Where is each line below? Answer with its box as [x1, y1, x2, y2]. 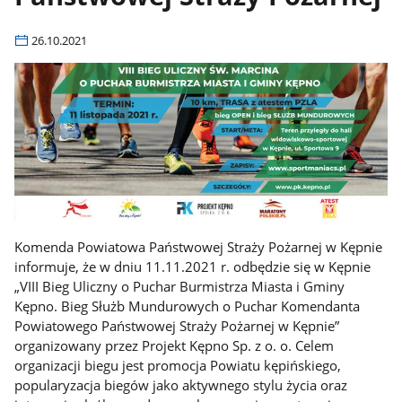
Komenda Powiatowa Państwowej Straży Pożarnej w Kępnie [14, 238, 383, 257]
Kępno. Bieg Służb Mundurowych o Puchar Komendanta [14, 297, 361, 316]
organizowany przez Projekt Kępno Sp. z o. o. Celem [14, 336, 335, 355]
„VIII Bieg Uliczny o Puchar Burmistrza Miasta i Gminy [14, 277, 345, 296]
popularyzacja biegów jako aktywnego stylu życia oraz [14, 376, 348, 395]
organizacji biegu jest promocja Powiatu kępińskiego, [14, 356, 342, 375]
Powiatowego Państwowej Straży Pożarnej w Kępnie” [14, 317, 340, 336]
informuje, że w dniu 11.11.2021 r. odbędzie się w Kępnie [14, 258, 371, 276]
